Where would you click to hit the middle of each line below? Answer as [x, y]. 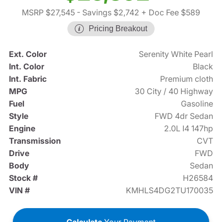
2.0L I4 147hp [189, 129]
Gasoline [197, 104]
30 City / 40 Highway [174, 91]
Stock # [23, 178]
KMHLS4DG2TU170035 [170, 191]
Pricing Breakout [118, 29]
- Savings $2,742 [107, 13]
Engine [22, 129]
